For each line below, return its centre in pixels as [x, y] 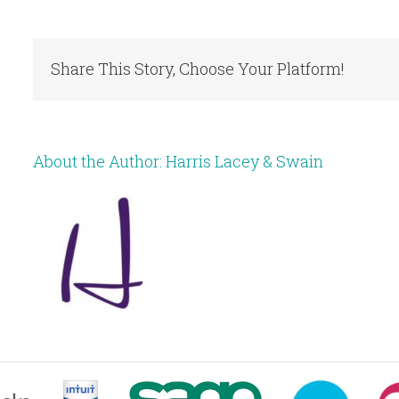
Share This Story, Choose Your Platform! [198, 68]
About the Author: [99, 161]
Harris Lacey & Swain [244, 161]
